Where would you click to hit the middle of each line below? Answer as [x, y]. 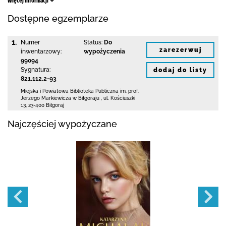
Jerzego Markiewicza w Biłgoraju [60, 98]
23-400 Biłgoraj [46, 105]
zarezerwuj [180, 50]
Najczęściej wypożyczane [62, 124]
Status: [93, 42]
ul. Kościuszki [119, 98]
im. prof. [129, 91]
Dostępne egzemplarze [58, 18]
